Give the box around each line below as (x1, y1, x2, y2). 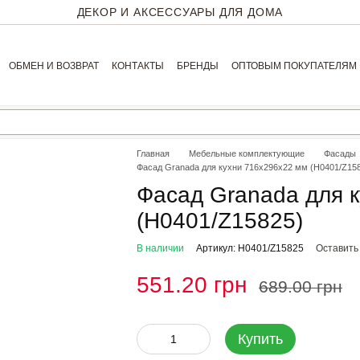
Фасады (323, 149, 356, 158)
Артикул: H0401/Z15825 (195, 243, 304, 254)
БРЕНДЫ (177, 60, 219, 72)
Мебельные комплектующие (188, 149, 305, 158)
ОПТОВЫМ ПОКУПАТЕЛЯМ (231, 60, 358, 72)
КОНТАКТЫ (112, 60, 165, 72)
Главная (136, 149, 170, 158)
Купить (237, 331, 283, 347)
